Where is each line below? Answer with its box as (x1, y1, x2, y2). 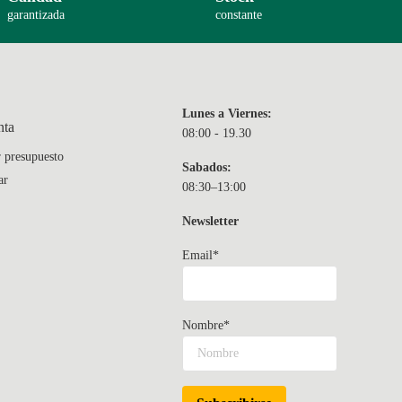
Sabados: (181, 160, 232, 174)
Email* (181, 248, 219, 262)
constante (215, 7, 262, 22)
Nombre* (181, 318, 230, 332)
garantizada (7, 7, 65, 22)
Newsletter (181, 214, 239, 228)
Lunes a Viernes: (181, 106, 272, 120)
